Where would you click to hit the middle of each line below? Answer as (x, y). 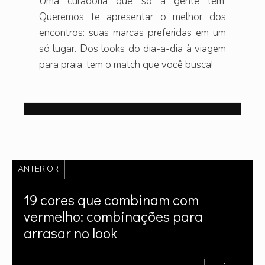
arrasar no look (70, 232)
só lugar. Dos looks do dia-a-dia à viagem (132, 49)
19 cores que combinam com (111, 199)
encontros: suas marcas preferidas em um (132, 33)
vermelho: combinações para (113, 216)
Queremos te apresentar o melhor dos (132, 17)
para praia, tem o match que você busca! (126, 64)
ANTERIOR (38, 169)
